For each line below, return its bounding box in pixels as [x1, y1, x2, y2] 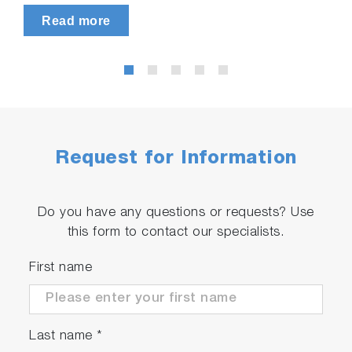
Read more [42, 13, 111, 27]
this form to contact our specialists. [67, 225, 285, 240]
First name [29, 261, 93, 275]
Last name [29, 329, 97, 343]
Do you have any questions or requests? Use [37, 206, 314, 220]
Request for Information [55, 149, 297, 169]
